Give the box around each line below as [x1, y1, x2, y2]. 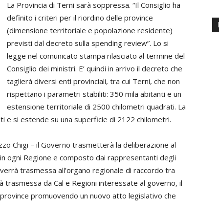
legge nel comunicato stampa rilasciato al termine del [7, 51, 185, 61]
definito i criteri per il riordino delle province [7, 13, 153, 22]
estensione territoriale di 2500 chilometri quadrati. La [7, 102, 186, 111]
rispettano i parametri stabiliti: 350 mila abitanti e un [7, 89, 181, 99]
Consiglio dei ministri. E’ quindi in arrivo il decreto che [7, 64, 182, 73]
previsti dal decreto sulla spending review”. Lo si [7, 38, 169, 48]
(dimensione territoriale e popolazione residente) [7, 25, 173, 35]
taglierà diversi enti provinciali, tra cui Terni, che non [7, 76, 180, 86]
